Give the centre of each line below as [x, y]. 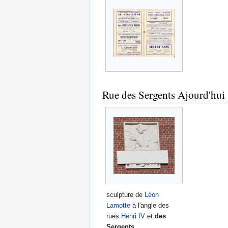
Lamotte [118, 206]
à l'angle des [150, 206]
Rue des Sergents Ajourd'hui [164, 94]
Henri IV [133, 216]
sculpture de [125, 195]
